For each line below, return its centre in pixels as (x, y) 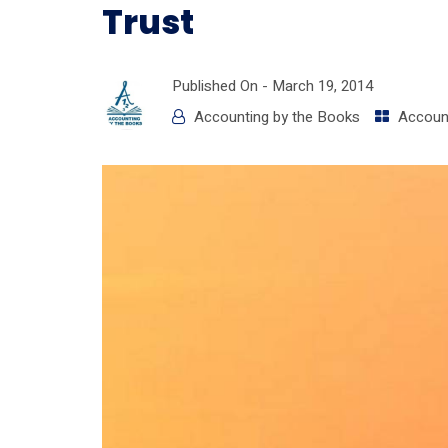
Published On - (222, 85)
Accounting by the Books (277, 116)
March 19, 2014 (322, 85)
